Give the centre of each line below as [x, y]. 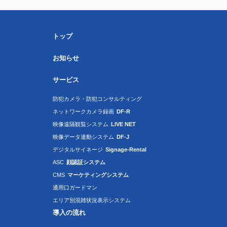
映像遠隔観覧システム [81, 124]
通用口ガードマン [75, 187]
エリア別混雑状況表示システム [92, 200]
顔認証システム [86, 162]
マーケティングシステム [98, 175]
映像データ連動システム [83, 137]
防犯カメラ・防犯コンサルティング [97, 99]
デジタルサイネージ [78, 149]
